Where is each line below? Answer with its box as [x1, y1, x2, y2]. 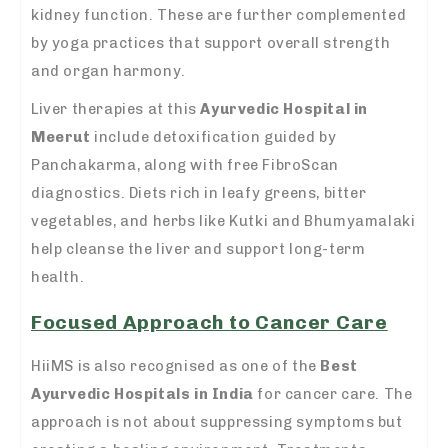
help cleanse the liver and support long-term [31, 239, 366, 258]
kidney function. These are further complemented [31, 5, 407, 24]
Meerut [31, 127, 91, 146]
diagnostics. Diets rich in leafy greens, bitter [31, 183, 367, 202]
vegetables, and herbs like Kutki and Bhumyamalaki [31, 211, 416, 230]
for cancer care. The [253, 385, 413, 404]
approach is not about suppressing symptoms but [31, 413, 403, 432]
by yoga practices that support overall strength [31, 33, 391, 52]
